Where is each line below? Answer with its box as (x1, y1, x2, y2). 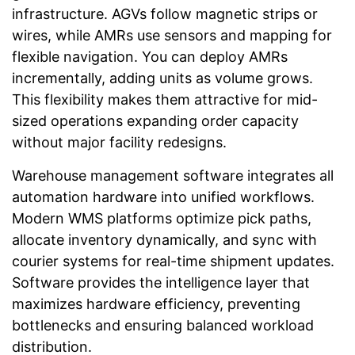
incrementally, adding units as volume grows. (12, 70, 313, 87)
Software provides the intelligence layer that (12, 273, 310, 291)
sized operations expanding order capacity (12, 113, 299, 130)
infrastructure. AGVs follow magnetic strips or (12, 6, 318, 23)
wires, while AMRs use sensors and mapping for (12, 27, 332, 44)
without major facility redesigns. (12, 134, 227, 151)
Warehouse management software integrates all (12, 166, 334, 184)
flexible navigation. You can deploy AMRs (12, 48, 288, 66)
